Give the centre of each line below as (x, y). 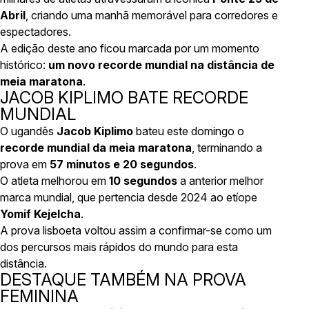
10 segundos (143, 181)
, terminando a (227, 148)
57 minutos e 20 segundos (122, 164)
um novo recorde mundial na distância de (161, 65)
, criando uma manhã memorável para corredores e (152, 15)
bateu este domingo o (189, 131)
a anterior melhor (220, 181)
